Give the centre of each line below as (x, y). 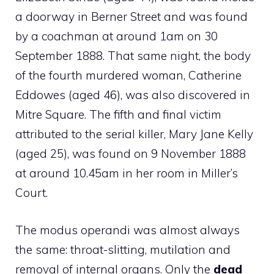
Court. (31, 193)
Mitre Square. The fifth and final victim (118, 114)
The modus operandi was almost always (128, 230)
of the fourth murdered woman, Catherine (128, 75)
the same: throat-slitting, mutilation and (123, 249)
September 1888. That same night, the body (133, 56)
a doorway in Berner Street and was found (131, 17)
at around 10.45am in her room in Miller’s (127, 173)
